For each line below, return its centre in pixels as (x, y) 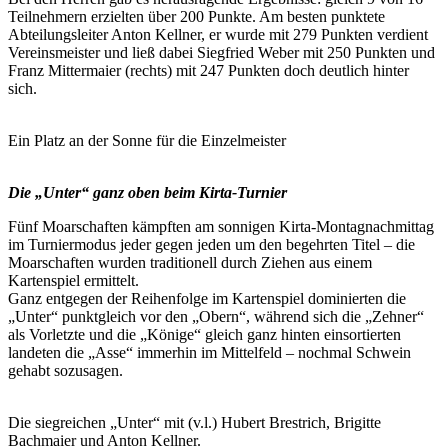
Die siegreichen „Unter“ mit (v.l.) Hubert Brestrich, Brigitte (194, 422)
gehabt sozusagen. (65, 370)
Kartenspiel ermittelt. (73, 280)
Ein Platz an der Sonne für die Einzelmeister (147, 140)
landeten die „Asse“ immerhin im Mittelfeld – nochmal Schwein (209, 352)
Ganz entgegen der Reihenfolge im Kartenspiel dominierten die (207, 298)
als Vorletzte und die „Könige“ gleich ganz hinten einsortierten (204, 334)
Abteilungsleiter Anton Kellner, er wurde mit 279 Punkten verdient (218, 34)
